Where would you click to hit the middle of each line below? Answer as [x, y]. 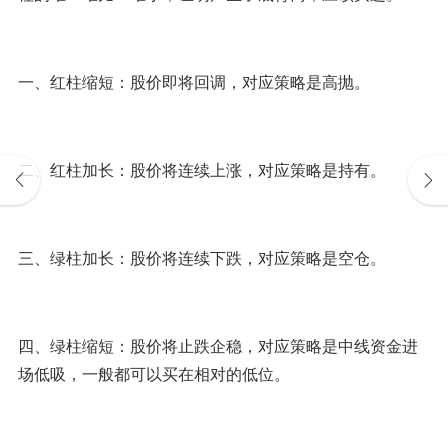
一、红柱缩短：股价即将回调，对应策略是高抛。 [193, 81]
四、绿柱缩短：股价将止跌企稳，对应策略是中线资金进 [217, 345]
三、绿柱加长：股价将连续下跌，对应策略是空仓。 [201, 257]
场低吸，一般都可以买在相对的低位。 [153, 373]
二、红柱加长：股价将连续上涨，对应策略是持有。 [201, 169]
